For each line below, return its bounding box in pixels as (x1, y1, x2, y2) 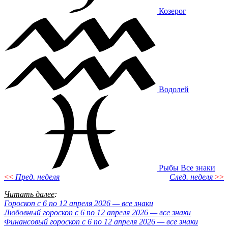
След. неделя (169, 173, 213, 182)
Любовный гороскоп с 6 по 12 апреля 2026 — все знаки (4, 208, 191, 217)
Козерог (159, 7, 186, 16)
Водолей (159, 85, 189, 94)
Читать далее (4, 190, 54, 199)
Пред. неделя (15, 173, 60, 182)
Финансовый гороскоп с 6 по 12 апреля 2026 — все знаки (4, 217, 198, 226)
